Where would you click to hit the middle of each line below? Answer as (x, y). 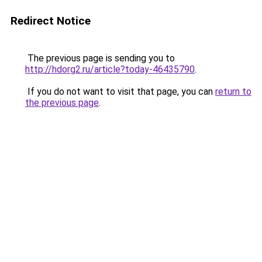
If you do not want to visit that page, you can (120, 92)
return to (233, 92)
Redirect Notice (51, 21)
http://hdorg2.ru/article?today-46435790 (110, 69)
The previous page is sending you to (100, 58)
